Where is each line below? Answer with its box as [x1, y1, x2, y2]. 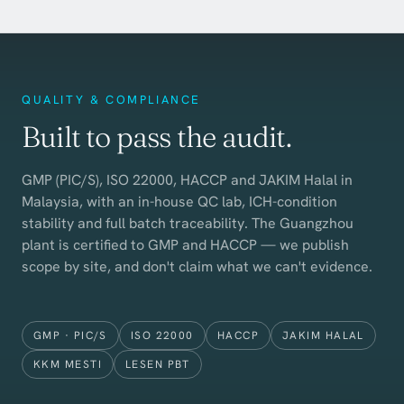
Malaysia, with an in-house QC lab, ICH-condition [22, 191, 337, 211]
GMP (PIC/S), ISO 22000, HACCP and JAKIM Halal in [22, 170, 353, 189]
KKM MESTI [33, 356, 102, 372]
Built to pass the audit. [22, 118, 291, 154]
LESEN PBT [124, 356, 190, 372]
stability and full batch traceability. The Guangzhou [22, 213, 353, 233]
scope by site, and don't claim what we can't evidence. [22, 256, 372, 276]
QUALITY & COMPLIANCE [22, 91, 201, 107]
